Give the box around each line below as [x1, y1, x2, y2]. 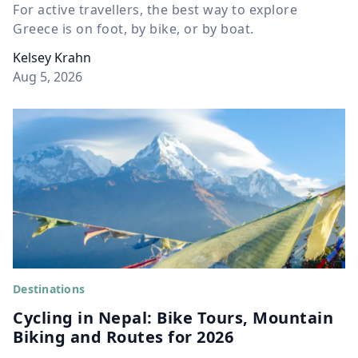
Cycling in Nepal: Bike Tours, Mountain [13, 307, 333, 329]
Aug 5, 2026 [13, 68, 82, 86]
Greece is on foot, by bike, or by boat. [13, 20, 254, 38]
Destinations [13, 281, 85, 297]
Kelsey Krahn [13, 49, 91, 67]
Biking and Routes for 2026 [13, 326, 233, 348]
